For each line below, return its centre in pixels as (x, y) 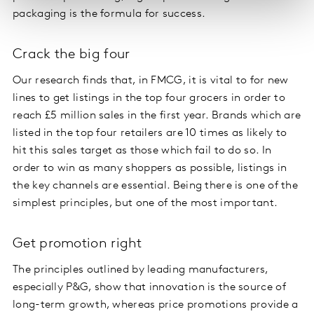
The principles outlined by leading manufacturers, (141, 269)
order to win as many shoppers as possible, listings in (150, 168)
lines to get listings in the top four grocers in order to (149, 98)
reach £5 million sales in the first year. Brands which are (157, 115)
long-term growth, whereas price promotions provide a (156, 305)
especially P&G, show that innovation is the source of (149, 287)
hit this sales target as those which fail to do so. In (142, 150)
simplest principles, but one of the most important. (145, 203)
